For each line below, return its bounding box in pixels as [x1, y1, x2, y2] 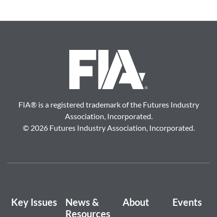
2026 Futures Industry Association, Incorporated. [29, 123, 195, 132]
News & [65, 196, 99, 208]
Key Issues [11, 196, 57, 208]
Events [172, 196, 202, 208]
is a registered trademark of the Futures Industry [36, 99, 199, 109]
